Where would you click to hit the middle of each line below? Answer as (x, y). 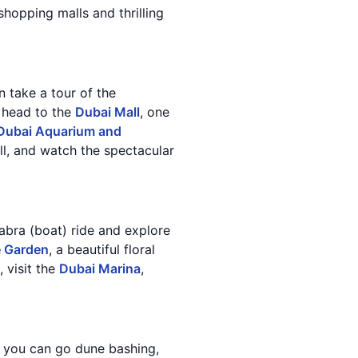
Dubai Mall (107, 112)
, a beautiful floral (102, 249)
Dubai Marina (100, 268)
